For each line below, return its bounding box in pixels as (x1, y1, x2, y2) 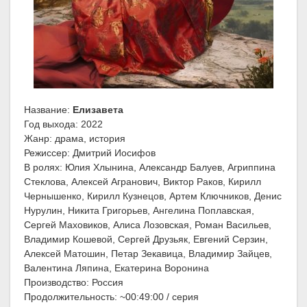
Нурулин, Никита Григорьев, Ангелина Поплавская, (24, 205, 254, 217)
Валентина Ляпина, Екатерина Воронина (24, 262, 209, 274)
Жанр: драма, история (24, 133, 125, 145)
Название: (24, 104, 73, 116)
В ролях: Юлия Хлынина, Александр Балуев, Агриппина (24, 162, 275, 173)
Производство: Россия (24, 277, 123, 288)
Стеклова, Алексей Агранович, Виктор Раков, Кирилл (24, 176, 261, 188)
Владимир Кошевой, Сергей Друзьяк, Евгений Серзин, (24, 234, 268, 245)
